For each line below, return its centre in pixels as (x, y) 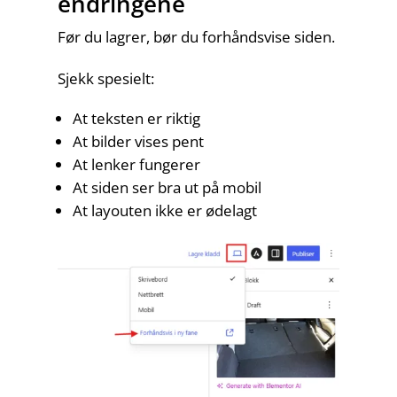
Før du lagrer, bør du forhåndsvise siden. (196, 37)
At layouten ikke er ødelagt (164, 210)
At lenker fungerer (136, 164)
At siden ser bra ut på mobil (167, 187)
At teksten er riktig (136, 118)
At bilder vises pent (138, 141)
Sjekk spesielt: (105, 78)
